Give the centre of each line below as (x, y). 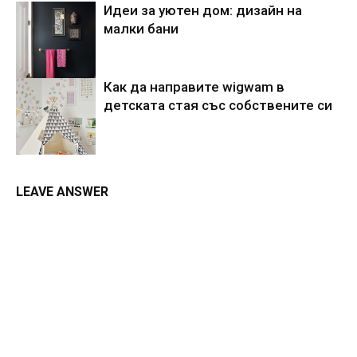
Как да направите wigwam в (194, 86)
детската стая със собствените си (218, 105)
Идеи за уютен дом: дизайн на (203, 10)
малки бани (141, 28)
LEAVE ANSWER (62, 191)
